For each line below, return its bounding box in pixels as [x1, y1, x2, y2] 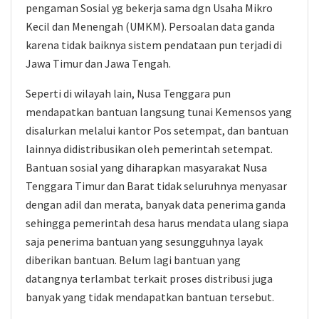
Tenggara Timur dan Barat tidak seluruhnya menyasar [26, 179, 287, 193]
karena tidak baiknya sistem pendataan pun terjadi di [26, 38, 282, 52]
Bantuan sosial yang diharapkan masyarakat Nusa [26, 160, 267, 174]
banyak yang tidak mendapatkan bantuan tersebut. [26, 290, 274, 304]
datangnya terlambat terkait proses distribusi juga [26, 271, 273, 286]
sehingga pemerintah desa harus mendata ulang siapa [26, 216, 288, 230]
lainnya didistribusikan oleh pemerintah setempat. [26, 142, 273, 156]
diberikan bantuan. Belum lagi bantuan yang [26, 253, 241, 267]
